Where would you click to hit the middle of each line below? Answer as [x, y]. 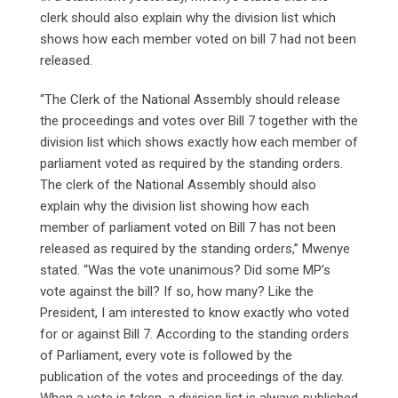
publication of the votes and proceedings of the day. [192, 377]
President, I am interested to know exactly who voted [195, 313]
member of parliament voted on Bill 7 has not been [188, 228]
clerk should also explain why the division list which [188, 18]
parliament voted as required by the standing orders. [191, 164]
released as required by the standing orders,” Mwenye [195, 249]
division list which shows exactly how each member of [199, 143]
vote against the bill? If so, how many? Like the [177, 292]
